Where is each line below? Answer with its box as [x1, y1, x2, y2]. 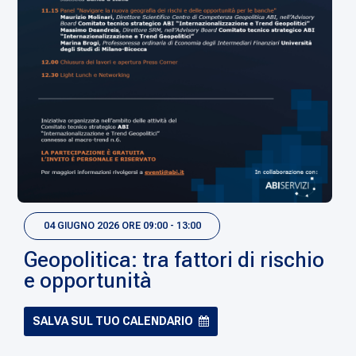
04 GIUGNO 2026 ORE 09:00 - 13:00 [43, 220, 201, 232]
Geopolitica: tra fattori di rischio [24, 246, 325, 273]
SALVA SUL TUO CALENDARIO [33, 314, 194, 327]
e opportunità [24, 267, 153, 293]
